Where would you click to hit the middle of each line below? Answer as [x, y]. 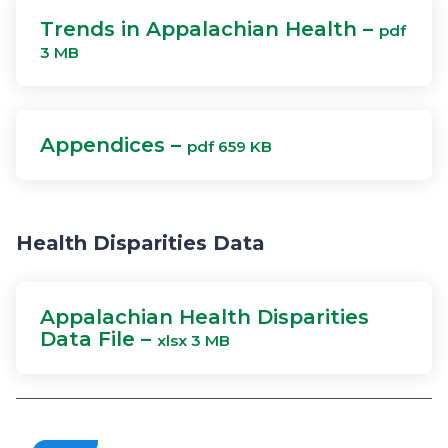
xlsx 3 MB [193, 340]
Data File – [98, 339]
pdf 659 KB [229, 146]
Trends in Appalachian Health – [209, 29]
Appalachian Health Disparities [204, 317]
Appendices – [113, 145]
